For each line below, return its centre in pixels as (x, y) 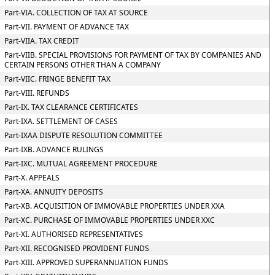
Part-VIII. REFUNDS (37, 93)
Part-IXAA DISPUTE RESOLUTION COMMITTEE (83, 135)
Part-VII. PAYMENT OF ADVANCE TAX (66, 27)
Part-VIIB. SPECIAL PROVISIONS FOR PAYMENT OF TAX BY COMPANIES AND (133, 55)
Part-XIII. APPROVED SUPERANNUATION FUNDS (86, 262)
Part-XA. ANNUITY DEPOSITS (53, 192)
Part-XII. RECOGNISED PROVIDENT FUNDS (76, 248)
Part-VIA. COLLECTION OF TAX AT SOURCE (76, 13)
